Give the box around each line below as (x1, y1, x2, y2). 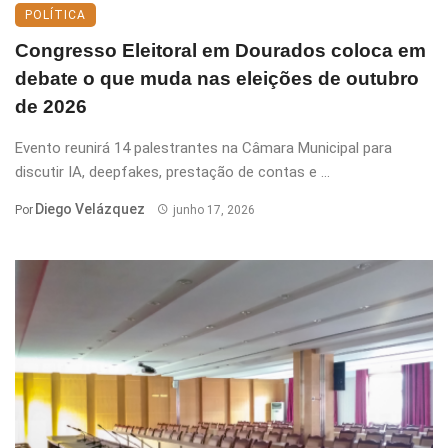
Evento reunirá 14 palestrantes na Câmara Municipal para (15, 138, 392, 157)
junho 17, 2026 (172, 202, 255, 217)
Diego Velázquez (35, 200, 145, 217)
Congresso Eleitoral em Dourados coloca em (15, 39, 426, 61)
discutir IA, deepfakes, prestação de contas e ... (15, 162, 330, 181)
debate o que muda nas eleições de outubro (15, 67, 419, 89)
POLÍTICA (25, 7, 86, 22)
